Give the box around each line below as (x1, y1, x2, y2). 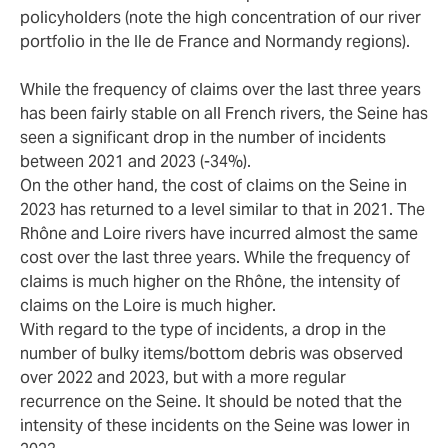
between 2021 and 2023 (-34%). (20, 151, 251, 173)
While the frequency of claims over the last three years (20, 79, 421, 101)
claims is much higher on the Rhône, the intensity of (20, 271, 400, 293)
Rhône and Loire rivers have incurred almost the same (20, 223, 418, 245)
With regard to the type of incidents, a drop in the (20, 319, 386, 341)
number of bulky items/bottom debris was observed (20, 343, 403, 365)
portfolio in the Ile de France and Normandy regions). (20, 31, 410, 53)
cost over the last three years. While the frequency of (20, 247, 410, 269)
